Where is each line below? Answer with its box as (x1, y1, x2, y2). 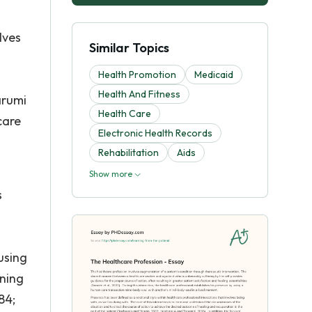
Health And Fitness (98, 88, 180, 100)
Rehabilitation (98, 146, 159, 159)
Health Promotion (98, 68, 176, 81)
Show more (89, 169, 134, 179)
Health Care (98, 107, 151, 120)
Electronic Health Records (98, 127, 212, 139)
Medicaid (194, 68, 233, 81)
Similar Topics (89, 40, 169, 56)
